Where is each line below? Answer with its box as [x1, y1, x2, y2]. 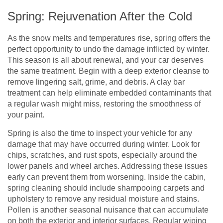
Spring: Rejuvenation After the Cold [7, 9, 192, 23]
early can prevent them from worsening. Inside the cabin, [7, 172, 206, 181]
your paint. [7, 110, 44, 119]
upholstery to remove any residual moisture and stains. [7, 194, 199, 203]
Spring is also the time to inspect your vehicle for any [7, 128, 192, 137]
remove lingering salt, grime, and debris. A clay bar [7, 77, 185, 86]
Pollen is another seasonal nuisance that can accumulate [7, 205, 209, 214]
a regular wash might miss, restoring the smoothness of [7, 99, 201, 108]
